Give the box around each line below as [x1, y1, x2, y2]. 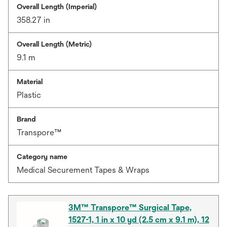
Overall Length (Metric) [17, 40, 92, 48]
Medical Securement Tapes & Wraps [17, 165, 149, 175]
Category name [17, 153, 67, 161]
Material [17, 78, 43, 86]
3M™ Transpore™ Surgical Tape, [68, 203, 192, 212]
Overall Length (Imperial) [17, 3, 97, 11]
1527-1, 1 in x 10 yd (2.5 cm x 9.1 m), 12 [68, 215, 209, 224]
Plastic [17, 90, 41, 100]
